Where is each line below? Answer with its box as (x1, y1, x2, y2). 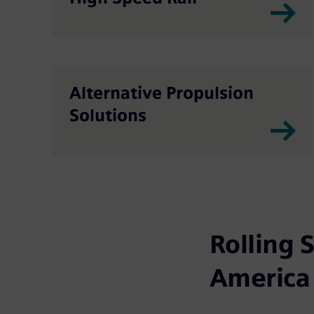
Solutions (69, 104, 146, 125)
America (209, 262, 310, 293)
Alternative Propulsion (69, 82, 254, 103)
